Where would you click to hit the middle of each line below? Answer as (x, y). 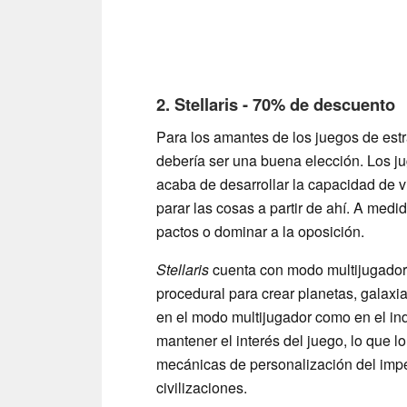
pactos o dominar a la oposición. (260, 232)
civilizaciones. (202, 388)
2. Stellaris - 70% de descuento (276, 104)
